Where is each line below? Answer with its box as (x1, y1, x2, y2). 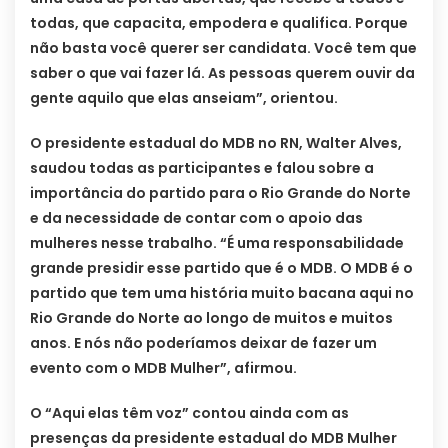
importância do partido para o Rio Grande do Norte (30, 182, 411, 203)
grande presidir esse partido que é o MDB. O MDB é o (30, 257, 413, 278)
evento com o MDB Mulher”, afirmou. (30, 357, 297, 378)
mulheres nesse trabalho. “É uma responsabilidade (30, 232, 404, 253)
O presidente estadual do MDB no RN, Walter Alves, (30, 132, 402, 153)
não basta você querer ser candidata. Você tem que (30, 37, 417, 58)
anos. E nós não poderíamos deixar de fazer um (30, 332, 377, 353)
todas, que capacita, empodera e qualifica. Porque (30, 12, 408, 33)
